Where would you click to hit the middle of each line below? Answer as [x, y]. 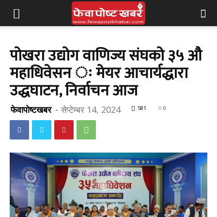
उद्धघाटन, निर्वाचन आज [74, 91]
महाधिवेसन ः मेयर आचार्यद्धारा [99, 73]
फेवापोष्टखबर [31, 109]
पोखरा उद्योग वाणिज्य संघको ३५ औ [106, 56]
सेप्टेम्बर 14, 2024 [91, 109]
